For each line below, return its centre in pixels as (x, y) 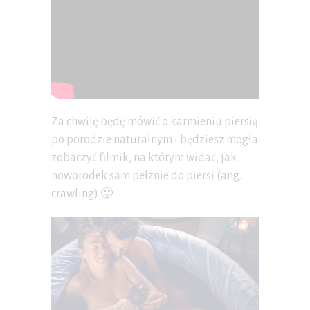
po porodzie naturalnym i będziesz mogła (155, 139)
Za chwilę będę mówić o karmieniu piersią (155, 121)
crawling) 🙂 (82, 193)
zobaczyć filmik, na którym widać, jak (144, 157)
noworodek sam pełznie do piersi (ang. (146, 175)
